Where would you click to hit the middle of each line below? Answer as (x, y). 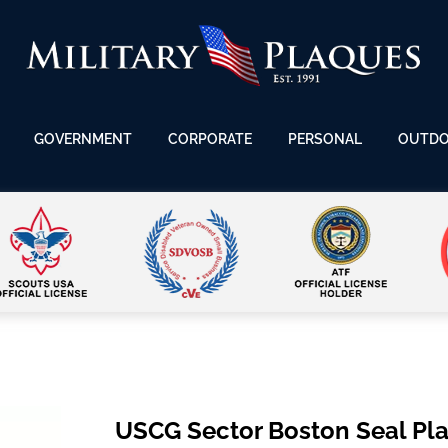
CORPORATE (210, 139)
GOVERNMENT (83, 139)
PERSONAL (325, 139)
